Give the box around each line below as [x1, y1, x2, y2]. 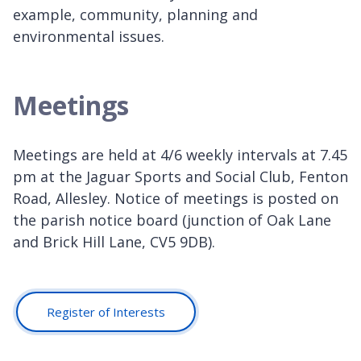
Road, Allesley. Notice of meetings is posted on [13, 188, 338, 208]
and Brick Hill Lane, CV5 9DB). [13, 231, 215, 251]
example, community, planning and [13, 4, 258, 24]
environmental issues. [13, 26, 164, 46]
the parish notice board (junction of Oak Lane [13, 210, 331, 230]
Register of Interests [47, 303, 165, 320]
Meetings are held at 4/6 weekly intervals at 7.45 [13, 144, 347, 164]
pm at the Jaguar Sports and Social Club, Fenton [13, 166, 348, 186]
